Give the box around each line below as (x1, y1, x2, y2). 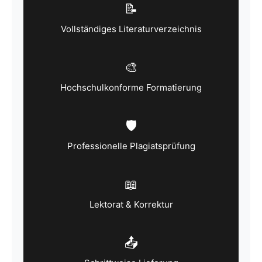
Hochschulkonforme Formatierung (60, 82, 202, 93)
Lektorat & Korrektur (89, 199, 173, 210)
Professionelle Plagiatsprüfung (67, 140, 195, 151)
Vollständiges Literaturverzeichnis (60, 23, 202, 35)
